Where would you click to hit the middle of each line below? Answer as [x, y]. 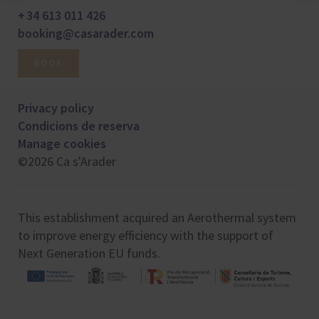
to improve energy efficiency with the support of [146, 235]
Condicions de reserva [79, 126]
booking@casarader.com [86, 33]
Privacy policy [56, 108]
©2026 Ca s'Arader [67, 161]
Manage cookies [62, 143]
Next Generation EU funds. [89, 253]
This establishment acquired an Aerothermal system [157, 218]
